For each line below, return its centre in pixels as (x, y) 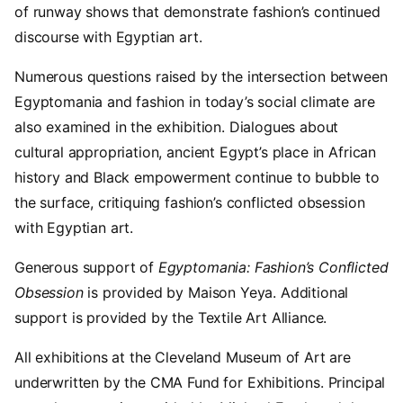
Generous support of (86, 267)
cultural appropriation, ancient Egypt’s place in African (196, 152)
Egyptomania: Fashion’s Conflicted (273, 267)
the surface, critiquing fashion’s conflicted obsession (190, 202)
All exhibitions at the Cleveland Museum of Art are (183, 357)
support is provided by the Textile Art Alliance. (171, 317)
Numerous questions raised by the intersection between (201, 76)
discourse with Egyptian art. (108, 36)
